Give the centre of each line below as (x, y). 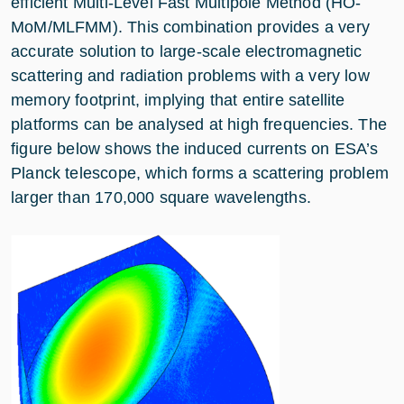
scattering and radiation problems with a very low (190, 76)
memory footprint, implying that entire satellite (178, 101)
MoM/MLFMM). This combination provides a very (190, 28)
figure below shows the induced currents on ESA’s (195, 149)
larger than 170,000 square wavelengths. (161, 198)
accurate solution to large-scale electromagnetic (187, 52)
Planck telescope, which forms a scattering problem (200, 174)
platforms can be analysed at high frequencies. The (199, 125)
